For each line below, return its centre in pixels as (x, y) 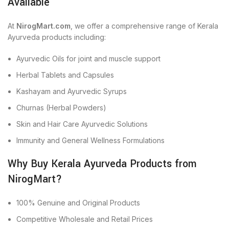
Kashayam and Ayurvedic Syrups (72, 91)
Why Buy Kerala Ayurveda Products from (102, 164)
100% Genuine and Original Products (78, 203)
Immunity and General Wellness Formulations (90, 140)
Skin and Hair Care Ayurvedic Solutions (82, 124)
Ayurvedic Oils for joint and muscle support (88, 59)
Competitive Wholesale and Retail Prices (85, 219)
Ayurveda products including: (57, 37)
